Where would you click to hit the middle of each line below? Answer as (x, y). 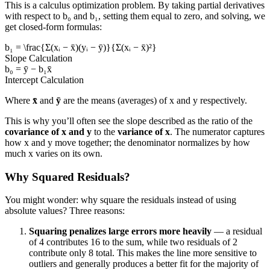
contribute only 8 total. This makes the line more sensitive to (143, 253)
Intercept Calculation (44, 80)
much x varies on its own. (54, 153)
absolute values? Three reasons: (65, 211)
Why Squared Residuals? (67, 177)
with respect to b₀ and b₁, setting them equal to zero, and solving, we (135, 16)
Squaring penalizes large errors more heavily (120, 231)
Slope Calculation (39, 58)
